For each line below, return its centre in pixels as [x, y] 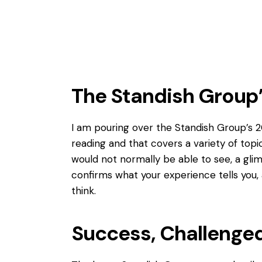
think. [84, 190]
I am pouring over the [123, 127]
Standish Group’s [214, 127]
